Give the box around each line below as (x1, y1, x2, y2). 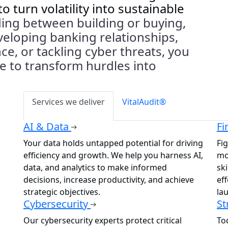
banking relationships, (50, 28, 178, 45)
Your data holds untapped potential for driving (23, 137, 203, 149)
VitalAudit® (122, 96, 166, 107)
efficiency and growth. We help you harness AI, (23, 149, 203, 161)
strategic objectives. (23, 186, 100, 197)
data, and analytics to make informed (23, 161, 167, 173)
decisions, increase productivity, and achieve (23, 174, 194, 185)
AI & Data (23, 119, 71, 133)
